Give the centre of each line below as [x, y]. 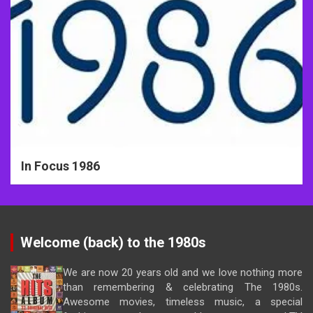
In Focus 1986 [60, 166]
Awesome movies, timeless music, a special [183, 301]
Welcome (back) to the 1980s [113, 242]
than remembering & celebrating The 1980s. [183, 287]
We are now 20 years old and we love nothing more [183, 272]
